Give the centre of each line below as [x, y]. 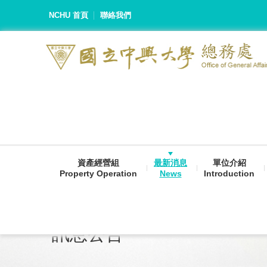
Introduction [229, 173]
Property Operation [98, 173]
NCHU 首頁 [69, 15]
